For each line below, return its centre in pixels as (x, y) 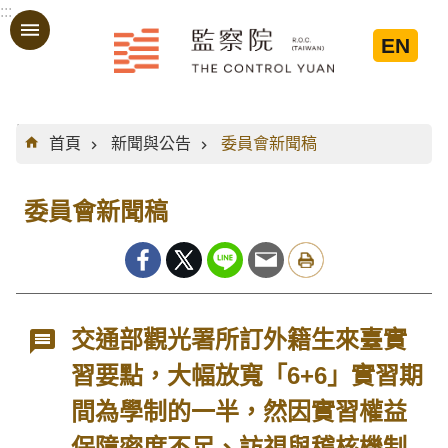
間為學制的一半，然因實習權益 (239, 411)
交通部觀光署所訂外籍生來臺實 (239, 339)
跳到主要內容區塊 (74, 23)
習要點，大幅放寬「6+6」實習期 (247, 375)
